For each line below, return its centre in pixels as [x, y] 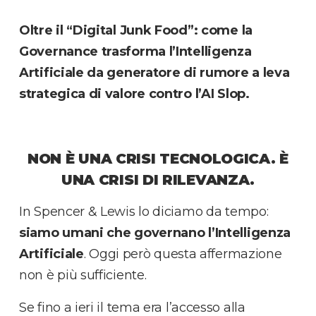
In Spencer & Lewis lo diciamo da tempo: [144, 212]
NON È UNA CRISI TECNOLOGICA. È [158, 159]
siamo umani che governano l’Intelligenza [155, 233]
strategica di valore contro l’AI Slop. [134, 94]
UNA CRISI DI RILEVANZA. [158, 180]
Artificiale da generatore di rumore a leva [154, 73]
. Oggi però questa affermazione [183, 254]
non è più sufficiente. [83, 275]
